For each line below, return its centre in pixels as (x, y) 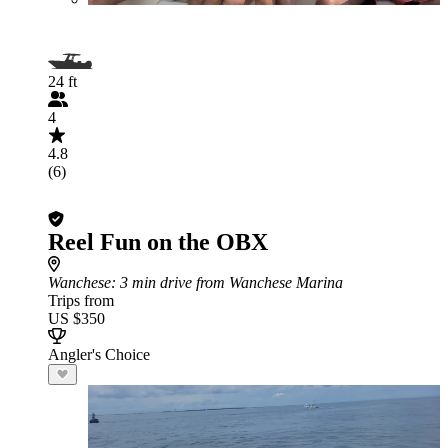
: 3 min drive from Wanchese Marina (227, 282)
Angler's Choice (99, 354)
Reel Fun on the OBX (158, 242)
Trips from (81, 300)
